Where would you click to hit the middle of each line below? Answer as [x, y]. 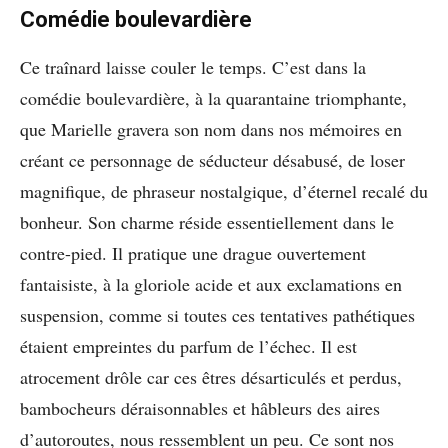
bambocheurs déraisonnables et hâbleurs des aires [200, 408]
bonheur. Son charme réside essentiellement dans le [207, 222]
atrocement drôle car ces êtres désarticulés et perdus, [211, 377]
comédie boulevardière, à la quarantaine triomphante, [213, 98]
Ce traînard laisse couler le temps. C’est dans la [193, 67]
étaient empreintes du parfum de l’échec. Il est [188, 346]
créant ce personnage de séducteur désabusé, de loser [212, 160]
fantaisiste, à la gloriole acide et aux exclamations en [211, 284]
